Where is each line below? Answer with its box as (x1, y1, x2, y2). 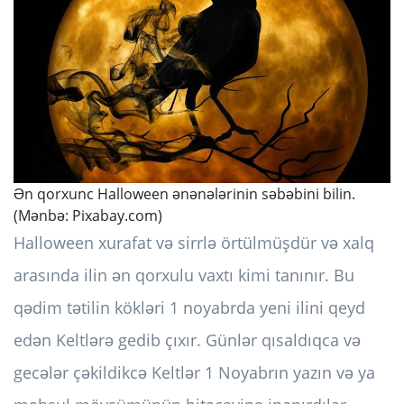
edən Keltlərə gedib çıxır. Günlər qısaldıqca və (14, 329, 361, 352)
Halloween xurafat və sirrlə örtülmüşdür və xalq (14, 232, 374, 254)
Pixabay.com (72, 206, 158, 226)
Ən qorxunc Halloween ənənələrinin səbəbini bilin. (14, 184, 355, 205)
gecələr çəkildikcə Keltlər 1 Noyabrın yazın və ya (14, 362, 375, 384)
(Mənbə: (14, 206, 72, 226)
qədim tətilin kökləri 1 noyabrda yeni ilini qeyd (14, 297, 365, 319)
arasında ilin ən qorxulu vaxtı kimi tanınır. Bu (14, 264, 354, 287)
